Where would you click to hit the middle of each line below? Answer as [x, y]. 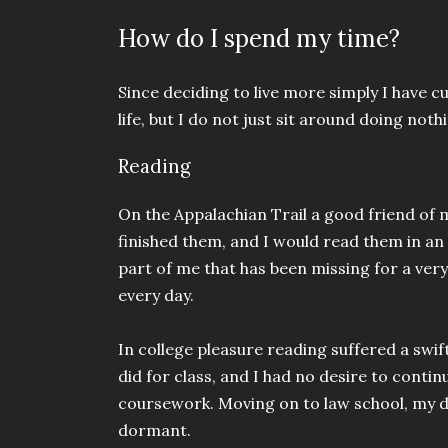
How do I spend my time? [259, 38]
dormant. [154, 430]
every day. [156, 295]
